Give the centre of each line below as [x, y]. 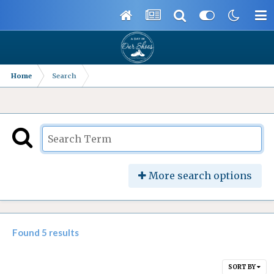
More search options [199, 176]
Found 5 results [46, 233]
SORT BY [243, 267]
